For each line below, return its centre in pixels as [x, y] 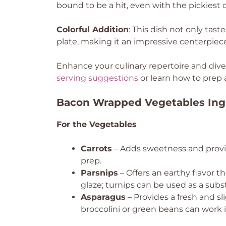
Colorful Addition [93, 30]
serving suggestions [97, 78]
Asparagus [103, 197]
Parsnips [99, 173]
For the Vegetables [97, 124]
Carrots [96, 149]
